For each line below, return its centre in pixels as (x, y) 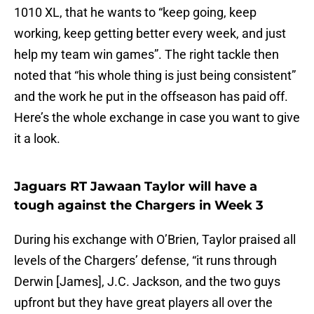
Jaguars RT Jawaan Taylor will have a (136, 187)
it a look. (37, 139)
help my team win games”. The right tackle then (146, 55)
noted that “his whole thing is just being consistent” (155, 76)
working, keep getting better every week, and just (150, 34)
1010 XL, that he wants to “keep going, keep (135, 13)
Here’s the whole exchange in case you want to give (157, 118)
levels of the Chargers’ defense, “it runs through (145, 261)
